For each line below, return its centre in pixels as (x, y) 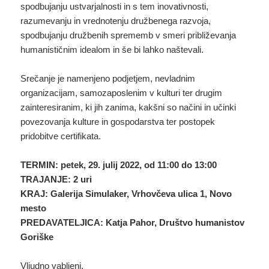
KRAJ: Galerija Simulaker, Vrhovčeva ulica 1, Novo (126, 193)
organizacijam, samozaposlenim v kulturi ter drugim (122, 92)
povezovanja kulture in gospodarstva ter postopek (118, 121)
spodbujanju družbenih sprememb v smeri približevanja (128, 35)
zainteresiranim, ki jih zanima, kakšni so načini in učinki (128, 107)
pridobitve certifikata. (61, 136)
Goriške (37, 237)
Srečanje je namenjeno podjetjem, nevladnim (108, 78)
